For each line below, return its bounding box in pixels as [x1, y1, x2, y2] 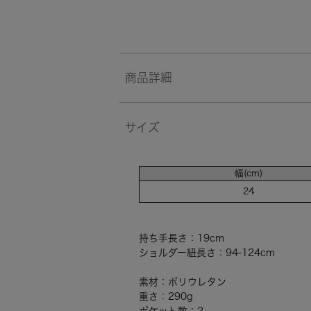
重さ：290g [139, 292, 193, 302]
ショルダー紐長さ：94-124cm [139, 248, 275, 258]
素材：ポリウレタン [139, 277, 226, 287]
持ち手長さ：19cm [139, 233, 224, 244]
